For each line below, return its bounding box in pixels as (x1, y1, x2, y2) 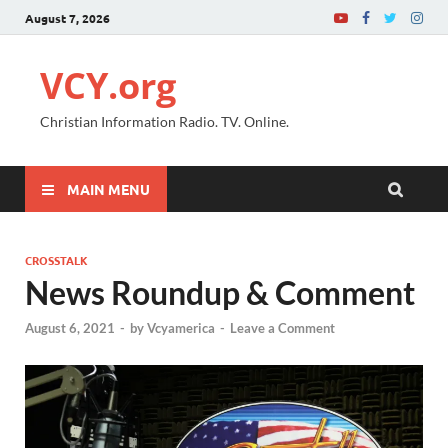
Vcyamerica (147, 320, 215, 337)
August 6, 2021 (25, 320, 115, 337)
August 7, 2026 (25, 9, 110, 26)
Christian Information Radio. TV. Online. (40, 113, 289, 130)
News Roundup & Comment (25, 273, 415, 312)
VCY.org (40, 61, 176, 110)
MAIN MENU (67, 179, 150, 198)
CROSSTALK (25, 252, 88, 268)
